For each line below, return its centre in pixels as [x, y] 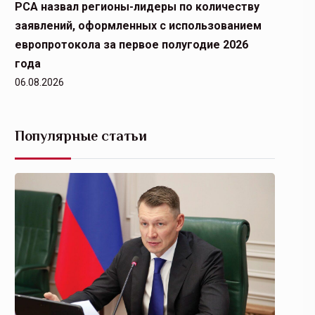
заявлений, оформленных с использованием [138, 26]
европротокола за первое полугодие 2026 [131, 45]
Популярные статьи [81, 136]
